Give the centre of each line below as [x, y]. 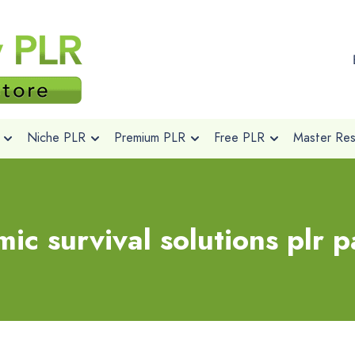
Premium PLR [149, 137]
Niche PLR [56, 137]
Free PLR [239, 137]
